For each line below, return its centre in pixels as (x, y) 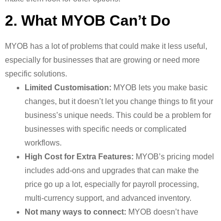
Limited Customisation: (68, 88)
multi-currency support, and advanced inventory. (108, 198)
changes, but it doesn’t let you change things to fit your (119, 101)
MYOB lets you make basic (160, 88)
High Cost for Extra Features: (79, 157)
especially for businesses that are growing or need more (102, 60)
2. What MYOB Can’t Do (88, 20)
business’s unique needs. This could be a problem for (118, 115)
